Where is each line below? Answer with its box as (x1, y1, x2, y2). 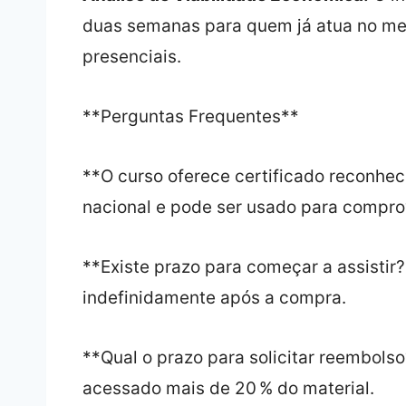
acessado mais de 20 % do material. (82, 378, 374, 400)
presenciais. (82, 46, 181, 68)
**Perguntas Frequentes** (82, 106, 299, 128)
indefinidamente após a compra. (82, 287, 346, 309)
